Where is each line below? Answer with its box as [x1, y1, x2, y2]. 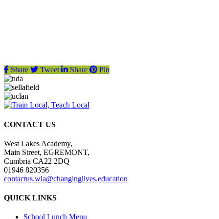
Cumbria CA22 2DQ [4, 156, 69, 165]
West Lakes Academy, [4, 139, 72, 148]
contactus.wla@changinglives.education [4, 174, 128, 183]
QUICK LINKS [4, 194, 57, 202]
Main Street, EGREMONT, [4, 148, 89, 156]
